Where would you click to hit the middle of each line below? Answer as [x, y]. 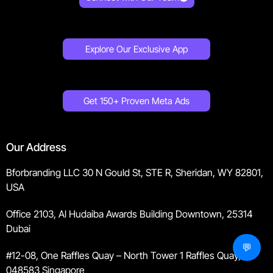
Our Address [36, 147]
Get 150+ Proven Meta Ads [136, 101]
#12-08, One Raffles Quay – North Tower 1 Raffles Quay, [123, 256]
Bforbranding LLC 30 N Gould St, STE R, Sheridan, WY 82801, [135, 173]
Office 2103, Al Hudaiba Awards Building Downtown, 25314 [129, 214]
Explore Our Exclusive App [136, 49]
